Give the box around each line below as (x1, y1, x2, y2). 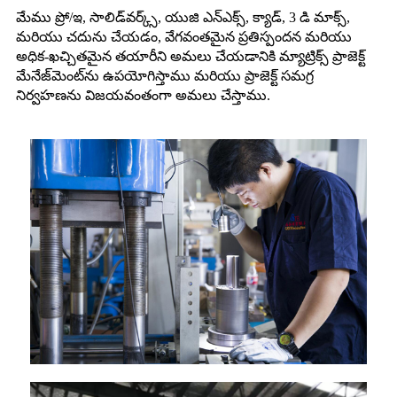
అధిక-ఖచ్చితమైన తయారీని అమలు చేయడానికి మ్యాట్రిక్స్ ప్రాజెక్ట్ (16, 49, 365, 65)
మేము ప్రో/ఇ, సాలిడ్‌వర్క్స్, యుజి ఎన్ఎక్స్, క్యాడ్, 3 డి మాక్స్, (16, 10, 350, 26)
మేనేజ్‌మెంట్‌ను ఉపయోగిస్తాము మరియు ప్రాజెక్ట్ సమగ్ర (16, 68, 314, 84)
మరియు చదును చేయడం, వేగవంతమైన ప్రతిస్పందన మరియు (16, 29, 352, 45)
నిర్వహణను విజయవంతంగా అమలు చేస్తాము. (16, 88, 270, 104)
